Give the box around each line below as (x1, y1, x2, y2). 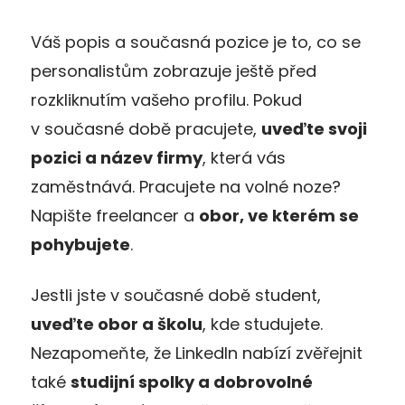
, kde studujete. (202, 312, 323, 335)
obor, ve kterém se (199, 203, 359, 227)
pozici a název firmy (31, 146, 202, 169)
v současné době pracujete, (31, 117, 261, 140)
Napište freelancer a (31, 203, 199, 227)
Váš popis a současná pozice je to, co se (31, 30, 361, 53)
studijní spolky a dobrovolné (71, 370, 313, 393)
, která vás (202, 146, 286, 169)
